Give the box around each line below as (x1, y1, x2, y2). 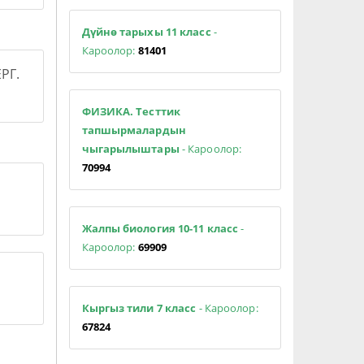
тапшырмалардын (81, 122, 186, 137)
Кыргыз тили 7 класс (81, 300, 199, 315)
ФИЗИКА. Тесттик (81, 103, 180, 119)
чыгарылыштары (81, 141, 180, 156)
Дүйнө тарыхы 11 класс (81, 24, 211, 39)
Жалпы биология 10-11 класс (81, 220, 239, 236)
